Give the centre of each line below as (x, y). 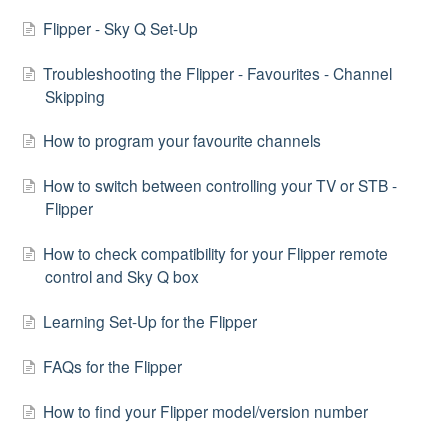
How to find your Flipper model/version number (205, 410)
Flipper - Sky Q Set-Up (120, 27)
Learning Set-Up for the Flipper (150, 320)
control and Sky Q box (122, 276)
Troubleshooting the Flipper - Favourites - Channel (217, 72)
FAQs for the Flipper (112, 365)
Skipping (75, 95)
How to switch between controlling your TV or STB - (220, 185)
